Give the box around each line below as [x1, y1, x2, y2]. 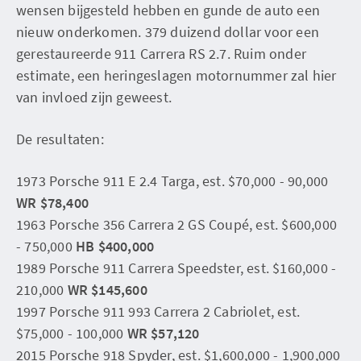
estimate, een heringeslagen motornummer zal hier [16, 65, 337, 85]
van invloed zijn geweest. [16, 87, 172, 106]
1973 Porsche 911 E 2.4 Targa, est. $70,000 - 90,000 [16, 171, 329, 190]
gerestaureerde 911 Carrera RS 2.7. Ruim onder [16, 44, 307, 63]
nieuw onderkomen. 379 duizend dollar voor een [16, 22, 320, 41]
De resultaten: [16, 129, 104, 148]
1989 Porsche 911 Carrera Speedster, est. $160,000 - [16, 258, 337, 277]
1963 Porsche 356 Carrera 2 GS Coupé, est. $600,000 [16, 214, 338, 234]
